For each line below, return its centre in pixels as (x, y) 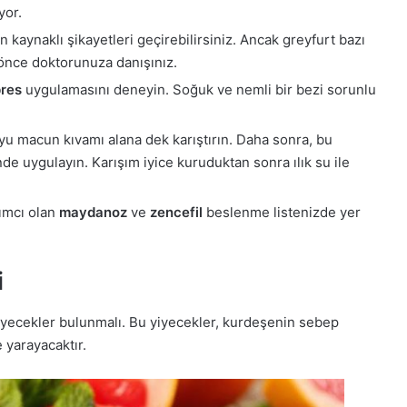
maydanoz (93, 213)
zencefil (176, 213)
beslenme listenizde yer (282, 213)
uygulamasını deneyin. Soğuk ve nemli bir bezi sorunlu (199, 90)
